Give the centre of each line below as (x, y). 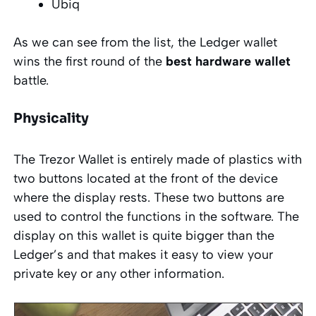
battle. (31, 80)
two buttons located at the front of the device (146, 178)
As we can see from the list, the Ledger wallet (146, 42)
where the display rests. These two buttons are (149, 197)
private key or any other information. (119, 273)
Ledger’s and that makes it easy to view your (144, 254)
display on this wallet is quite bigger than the (144, 235)
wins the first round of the (90, 61)
